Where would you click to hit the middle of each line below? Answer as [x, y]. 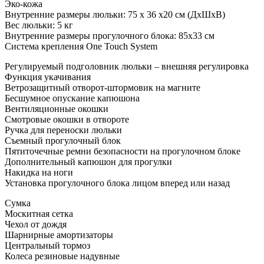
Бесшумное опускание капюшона [72, 98]
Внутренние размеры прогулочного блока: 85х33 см [110, 36]
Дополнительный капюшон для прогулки [88, 162]
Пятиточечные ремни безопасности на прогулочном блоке [123, 151]
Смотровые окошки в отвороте [67, 120]
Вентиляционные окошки [57, 109]
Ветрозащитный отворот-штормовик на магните [103, 88]
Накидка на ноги [39, 173]
